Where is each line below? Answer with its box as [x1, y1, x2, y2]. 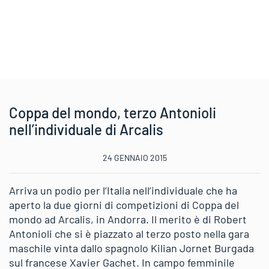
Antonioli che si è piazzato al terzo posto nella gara [9, 227, 249, 240]
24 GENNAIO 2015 [102, 153, 167, 163]
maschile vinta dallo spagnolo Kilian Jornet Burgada [9, 241, 254, 255]
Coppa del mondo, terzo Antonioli [9, 104, 216, 121]
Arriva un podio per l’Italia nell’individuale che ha [9, 184, 237, 197]
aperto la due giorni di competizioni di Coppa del [9, 198, 239, 211]
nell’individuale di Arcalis [9, 121, 163, 138]
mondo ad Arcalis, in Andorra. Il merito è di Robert [9, 213, 247, 226]
